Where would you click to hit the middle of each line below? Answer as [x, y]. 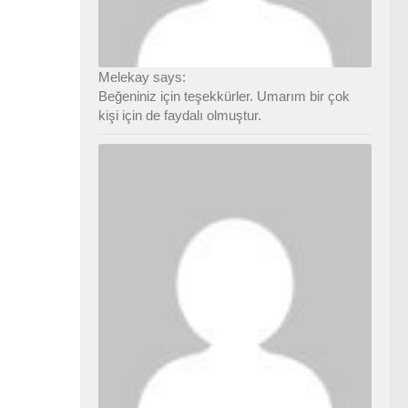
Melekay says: [142, 76]
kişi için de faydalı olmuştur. [180, 115]
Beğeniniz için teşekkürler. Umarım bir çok [224, 96]
